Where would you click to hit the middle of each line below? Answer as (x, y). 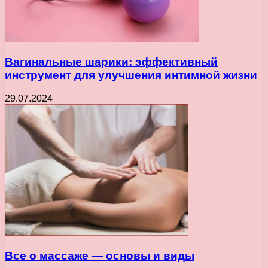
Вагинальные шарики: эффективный (111, 62)
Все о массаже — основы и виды (100, 255)
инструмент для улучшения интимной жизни (131, 75)
